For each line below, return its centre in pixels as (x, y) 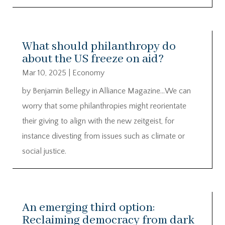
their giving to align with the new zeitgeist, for (98, 121)
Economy (88, 73)
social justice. (44, 151)
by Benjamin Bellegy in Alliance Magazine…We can (106, 91)
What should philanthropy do (99, 47)
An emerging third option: (88, 207)
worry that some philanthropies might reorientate (104, 106)
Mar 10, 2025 (44, 73)
